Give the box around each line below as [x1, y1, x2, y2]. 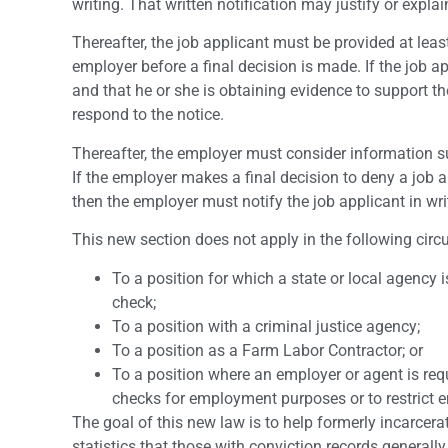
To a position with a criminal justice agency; [112, 316, 420, 336]
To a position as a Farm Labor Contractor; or [112, 340, 423, 360]
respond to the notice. [72, 105, 224, 125]
